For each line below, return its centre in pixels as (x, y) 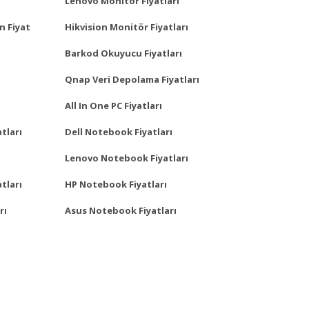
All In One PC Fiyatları (113, 105)
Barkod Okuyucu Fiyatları (123, 53)
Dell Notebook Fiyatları (119, 131)
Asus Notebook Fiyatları (121, 210)
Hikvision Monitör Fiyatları (127, 27)
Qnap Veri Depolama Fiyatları (132, 79)
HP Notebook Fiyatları (116, 184)
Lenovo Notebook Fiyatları (127, 158)
